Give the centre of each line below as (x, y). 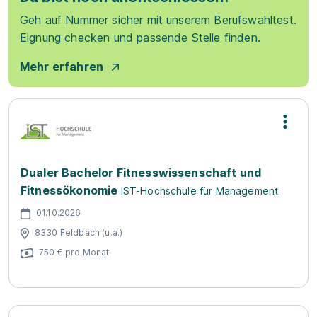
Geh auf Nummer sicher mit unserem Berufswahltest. (158, 20)
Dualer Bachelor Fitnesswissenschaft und (141, 173)
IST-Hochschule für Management (200, 191)
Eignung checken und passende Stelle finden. (140, 38)
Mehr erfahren (62, 67)
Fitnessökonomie (69, 190)
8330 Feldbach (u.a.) (79, 232)
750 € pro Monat (74, 252)
